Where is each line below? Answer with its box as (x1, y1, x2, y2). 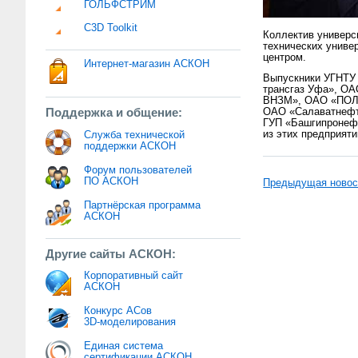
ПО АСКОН (84, 175, 139, 187)
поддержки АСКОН (84, 140, 177, 152)
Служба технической (84, 129, 185, 141)
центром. (263, 51, 307, 63)
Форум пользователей (84, 164, 193, 176)
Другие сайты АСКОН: (46, 246, 177, 261)
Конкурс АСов (84, 304, 153, 316)
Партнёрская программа (84, 199, 201, 211)
